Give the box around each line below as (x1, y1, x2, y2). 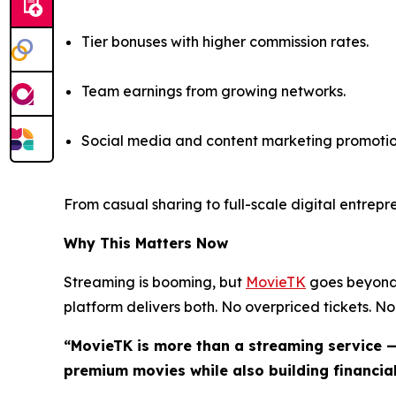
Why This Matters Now (64, 234, 228, 253)
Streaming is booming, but (64, 273, 246, 292)
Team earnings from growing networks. (81, 82, 346, 101)
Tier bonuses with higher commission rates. (81, 33, 369, 51)
